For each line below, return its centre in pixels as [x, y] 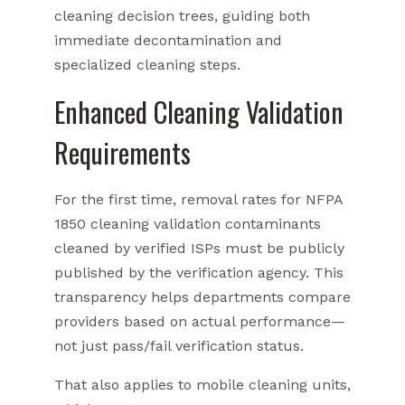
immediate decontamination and [168, 40]
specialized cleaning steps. [147, 64]
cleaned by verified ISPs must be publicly [199, 248]
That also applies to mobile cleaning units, [202, 384]
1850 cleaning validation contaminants [188, 223]
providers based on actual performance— [200, 321]
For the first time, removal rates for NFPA [198, 199]
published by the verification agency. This [199, 272]
